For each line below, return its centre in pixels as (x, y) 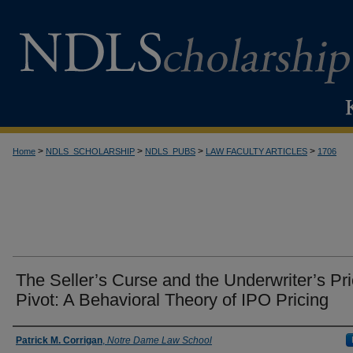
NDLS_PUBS (170, 151)
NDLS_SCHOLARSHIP (90, 151)
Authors (38, 340)
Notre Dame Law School (160, 340)
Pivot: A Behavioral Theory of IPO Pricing (172, 300)
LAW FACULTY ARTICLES (256, 151)
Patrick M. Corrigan (59, 340)
